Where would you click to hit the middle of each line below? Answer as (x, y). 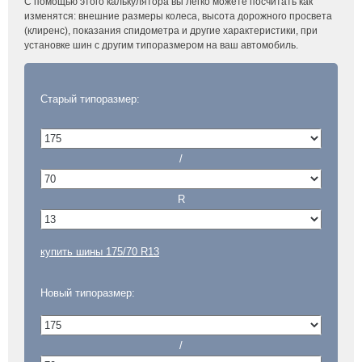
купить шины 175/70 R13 (100, 252)
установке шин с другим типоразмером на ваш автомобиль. (161, 45)
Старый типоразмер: (90, 99)
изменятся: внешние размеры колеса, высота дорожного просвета (178, 16)
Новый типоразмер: (88, 293)
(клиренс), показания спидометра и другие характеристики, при (171, 31)
